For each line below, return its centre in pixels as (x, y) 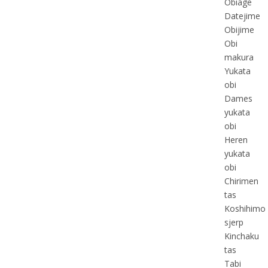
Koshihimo (245, 208)
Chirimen (241, 181)
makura (239, 57)
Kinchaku (241, 236)
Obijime (239, 30)
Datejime (242, 16)
